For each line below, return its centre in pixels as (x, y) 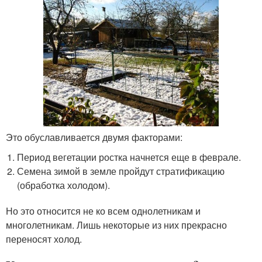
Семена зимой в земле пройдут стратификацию (121, 171)
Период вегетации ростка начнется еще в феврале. (129, 157)
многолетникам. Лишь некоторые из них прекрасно (116, 225)
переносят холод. (44, 239)
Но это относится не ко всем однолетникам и (103, 211)
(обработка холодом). (64, 185)
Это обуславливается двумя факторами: (94, 137)
